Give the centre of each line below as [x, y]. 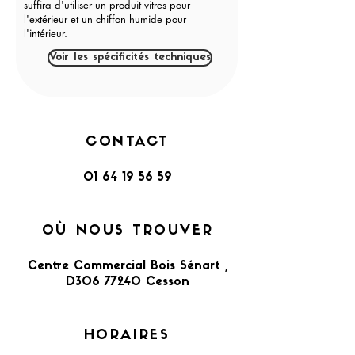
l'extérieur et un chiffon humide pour [105, 19]
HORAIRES [127, 336]
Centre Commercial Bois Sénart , [128, 267]
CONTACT [128, 142]
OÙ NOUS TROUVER [128, 231]
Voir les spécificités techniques [130, 57]
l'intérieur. [46, 33]
